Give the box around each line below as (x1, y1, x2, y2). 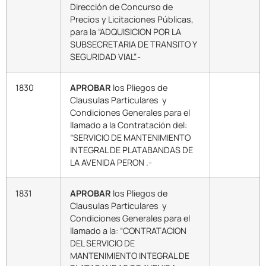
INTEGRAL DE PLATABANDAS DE (70, 144, 193, 156)
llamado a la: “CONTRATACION (70, 225, 186, 237)
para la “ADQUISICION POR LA (70, 26, 181, 38)
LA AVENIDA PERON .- (70, 157, 152, 169)
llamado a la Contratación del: (70, 119, 187, 131)
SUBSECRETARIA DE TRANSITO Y (70, 39, 197, 50)
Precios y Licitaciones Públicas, (70, 14, 194, 26)
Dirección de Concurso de (70, 1, 173, 13)
